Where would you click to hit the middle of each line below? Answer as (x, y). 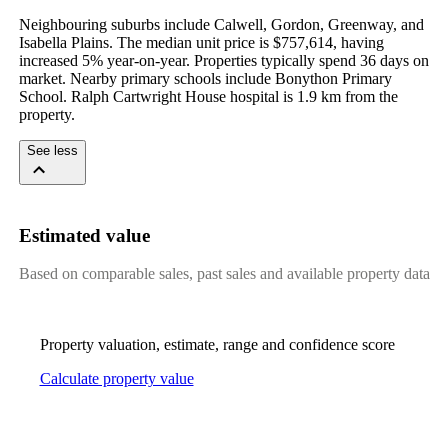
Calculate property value (116, 379)
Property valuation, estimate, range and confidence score (217, 345)
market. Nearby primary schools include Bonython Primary (205, 78)
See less (52, 150)
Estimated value (84, 235)
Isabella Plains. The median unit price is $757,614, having (201, 42)
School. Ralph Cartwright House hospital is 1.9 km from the (208, 96)
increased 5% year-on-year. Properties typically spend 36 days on (223, 60)
